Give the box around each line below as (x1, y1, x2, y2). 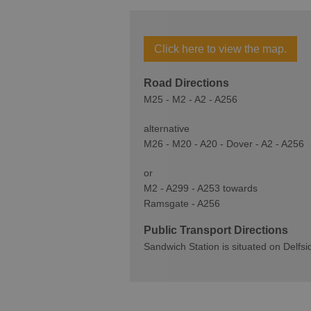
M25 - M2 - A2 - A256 (144, 94, 237, 105)
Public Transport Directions (144, 224, 288, 236)
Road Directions (144, 77, 229, 89)
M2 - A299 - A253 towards (144, 183, 258, 194)
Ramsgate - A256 (144, 198, 220, 209)
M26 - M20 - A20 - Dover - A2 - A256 (144, 138, 304, 149)
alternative (144, 123, 190, 134)
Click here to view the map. (154, 43, 287, 55)
